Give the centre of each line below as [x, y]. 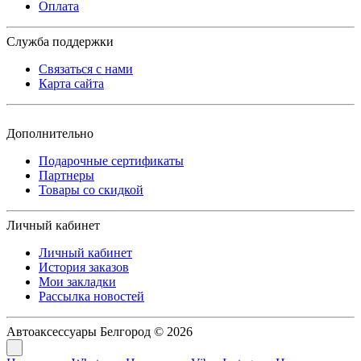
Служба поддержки [60, 41]
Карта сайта [71, 83]
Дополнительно [50, 133]
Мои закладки [77, 281]
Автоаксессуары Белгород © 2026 [100, 331]
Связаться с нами [86, 68]
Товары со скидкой [91, 189]
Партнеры [66, 175]
